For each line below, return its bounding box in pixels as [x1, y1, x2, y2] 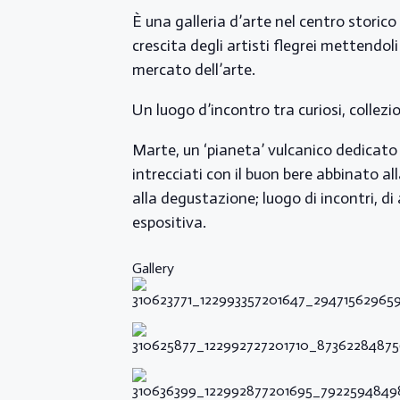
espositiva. [132, 212, 206, 233]
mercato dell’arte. [132, 60, 255, 80]
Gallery [132, 260, 174, 278]
